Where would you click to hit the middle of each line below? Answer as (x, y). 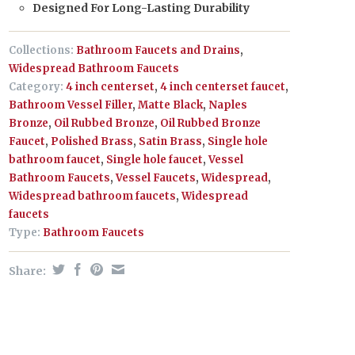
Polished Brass (92, 141)
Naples (228, 105)
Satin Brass (170, 141)
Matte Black (170, 105)
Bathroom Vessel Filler (71, 105)
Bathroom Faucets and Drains (158, 50)
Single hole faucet (155, 160)
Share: (29, 271)
